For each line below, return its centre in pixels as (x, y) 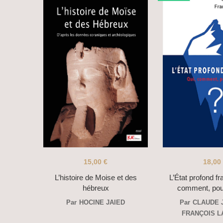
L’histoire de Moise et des (96, 178)
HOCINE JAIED (102, 203)
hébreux (96, 188)
